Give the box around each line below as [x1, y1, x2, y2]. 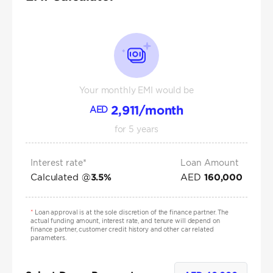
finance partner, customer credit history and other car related [30, 225, 214, 234]
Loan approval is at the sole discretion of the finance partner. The [32, 208, 229, 217]
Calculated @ [30, 171, 91, 183]
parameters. [30, 234, 66, 243]
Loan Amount [180, 157, 239, 169]
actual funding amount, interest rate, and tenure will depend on [30, 217, 220, 225]
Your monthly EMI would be [79, 85, 194, 96]
